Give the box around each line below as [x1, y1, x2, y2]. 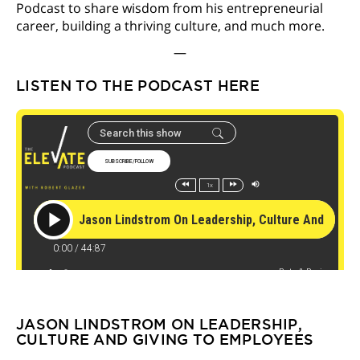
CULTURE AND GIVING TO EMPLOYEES [16, 331, 314, 348]
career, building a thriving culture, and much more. [16, 17, 325, 35]
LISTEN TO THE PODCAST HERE [16, 76, 260, 93]
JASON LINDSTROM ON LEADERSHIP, [16, 316, 302, 333]
